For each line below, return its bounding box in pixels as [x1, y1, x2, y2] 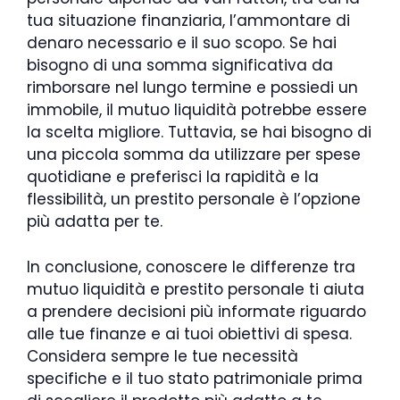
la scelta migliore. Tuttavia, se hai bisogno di [27, 121, 371, 143]
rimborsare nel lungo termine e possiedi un [27, 77, 358, 98]
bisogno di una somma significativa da [27, 54, 333, 76]
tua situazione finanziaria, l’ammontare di [27, 10, 350, 31]
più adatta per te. [27, 211, 162, 232]
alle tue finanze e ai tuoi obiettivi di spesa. [27, 322, 352, 345]
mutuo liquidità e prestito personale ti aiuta [27, 278, 364, 300]
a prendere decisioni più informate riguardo [27, 300, 366, 322]
